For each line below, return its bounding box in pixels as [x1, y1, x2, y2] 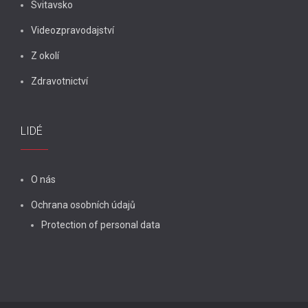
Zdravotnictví [31, 75, 88, 87]
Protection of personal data [41, 219, 160, 230]
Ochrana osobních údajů [31, 199, 135, 210]
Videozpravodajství [31, 24, 114, 36]
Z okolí [31, 49, 59, 61]
